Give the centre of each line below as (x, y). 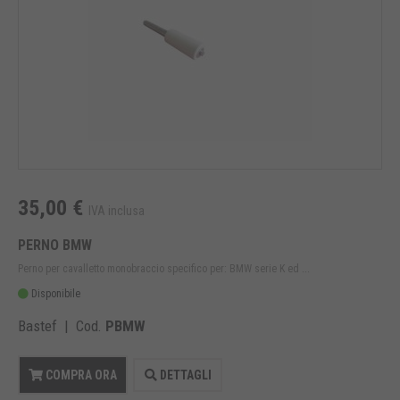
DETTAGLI (184, 375)
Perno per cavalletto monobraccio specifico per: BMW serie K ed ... (164, 269)
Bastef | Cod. (62, 326)
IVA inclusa (117, 211)
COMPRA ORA (80, 375)
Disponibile (54, 294)
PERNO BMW (55, 246)
